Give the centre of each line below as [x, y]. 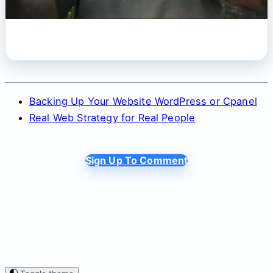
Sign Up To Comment [136, 160]
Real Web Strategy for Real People [112, 117]
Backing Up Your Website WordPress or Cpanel [143, 101]
